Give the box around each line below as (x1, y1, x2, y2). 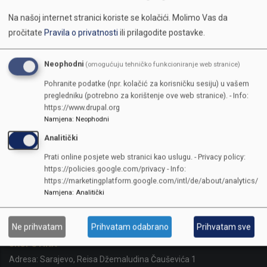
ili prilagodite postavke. (118, 27, 205, 38)
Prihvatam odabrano (91, 222, 169, 232)
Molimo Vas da (172, 13, 228, 23)
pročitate (8, 27, 44, 38)
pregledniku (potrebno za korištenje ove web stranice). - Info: (44, 91, 249, 100)
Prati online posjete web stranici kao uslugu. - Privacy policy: (44, 152, 246, 162)
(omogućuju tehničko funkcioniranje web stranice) (85, 60, 241, 69)
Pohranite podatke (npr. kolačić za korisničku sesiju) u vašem (44, 79, 249, 88)
